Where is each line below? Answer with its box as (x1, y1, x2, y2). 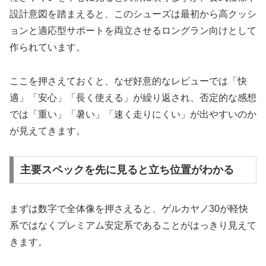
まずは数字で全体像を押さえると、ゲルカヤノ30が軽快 (9, 204, 248, 214)
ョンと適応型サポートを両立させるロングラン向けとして (9, 25, 256, 36)
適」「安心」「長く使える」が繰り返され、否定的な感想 (9, 92, 256, 103)
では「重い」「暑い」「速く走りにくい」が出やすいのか (9, 109, 256, 119)
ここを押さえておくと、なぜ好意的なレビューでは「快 (9, 75, 247, 86)
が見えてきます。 (9, 125, 85, 136)
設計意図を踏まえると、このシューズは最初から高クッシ (9, 8, 256, 19)
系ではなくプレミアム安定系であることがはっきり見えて (9, 220, 256, 231)
